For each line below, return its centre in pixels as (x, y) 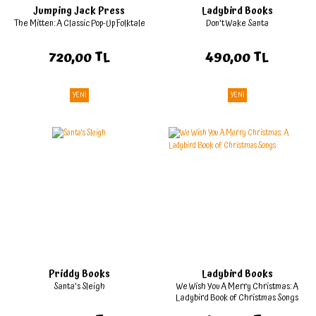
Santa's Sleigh (79, 287)
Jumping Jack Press (79, 12)
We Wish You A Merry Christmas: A (237, 287)
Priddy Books (79, 275)
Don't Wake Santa (237, 24)
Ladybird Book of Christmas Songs (237, 298)
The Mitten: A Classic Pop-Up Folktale (79, 24)
